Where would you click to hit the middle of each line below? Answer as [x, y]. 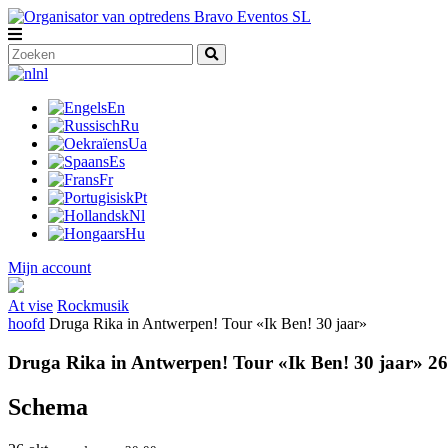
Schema [48, 406]
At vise [30, 305]
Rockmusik [93, 305]
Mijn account [49, 267]
